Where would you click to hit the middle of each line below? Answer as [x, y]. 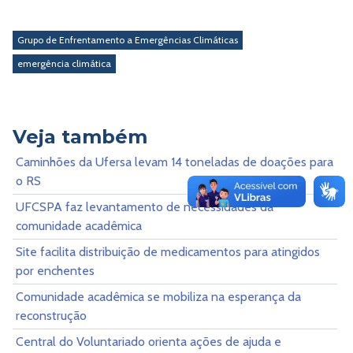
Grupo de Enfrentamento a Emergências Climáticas [128, 40]
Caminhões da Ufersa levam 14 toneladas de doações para [175, 162]
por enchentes [55, 270]
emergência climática [64, 64]
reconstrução [51, 315]
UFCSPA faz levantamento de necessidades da [145, 206]
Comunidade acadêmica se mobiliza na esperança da [158, 296]
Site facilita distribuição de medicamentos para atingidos [168, 251]
